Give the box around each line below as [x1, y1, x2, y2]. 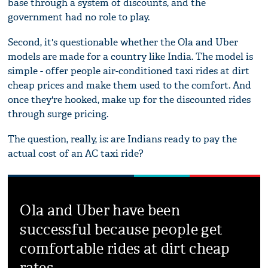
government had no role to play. [8, 10, 150, 23]
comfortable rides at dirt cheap [20, 239, 230, 258]
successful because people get [20, 220, 223, 239]
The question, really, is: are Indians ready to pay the [8, 132, 237, 145]
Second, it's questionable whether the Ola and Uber [8, 35, 239, 48]
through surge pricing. [8, 107, 109, 120]
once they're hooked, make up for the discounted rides [8, 93, 251, 106]
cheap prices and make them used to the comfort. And [8, 78, 252, 92]
